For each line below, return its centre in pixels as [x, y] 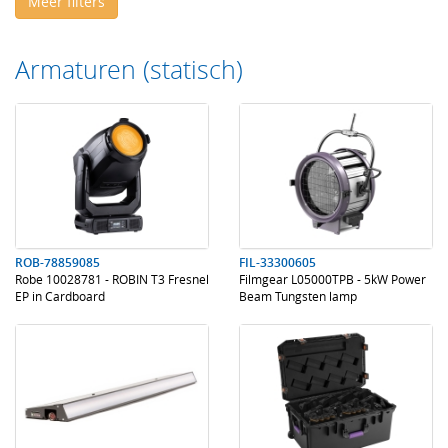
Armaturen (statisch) [129, 69]
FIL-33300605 [277, 262]
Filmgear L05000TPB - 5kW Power [332, 279]
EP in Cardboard [60, 296]
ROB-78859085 [57, 262]
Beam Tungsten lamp [298, 296]
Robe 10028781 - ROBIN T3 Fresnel [112, 279]
